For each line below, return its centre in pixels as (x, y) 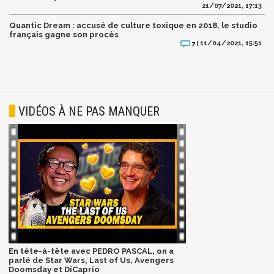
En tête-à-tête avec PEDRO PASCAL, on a (91, 251)
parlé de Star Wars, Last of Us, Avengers (91, 261)
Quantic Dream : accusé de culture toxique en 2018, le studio (133, 25)
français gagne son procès (64, 34)
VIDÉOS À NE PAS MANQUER (89, 112)
